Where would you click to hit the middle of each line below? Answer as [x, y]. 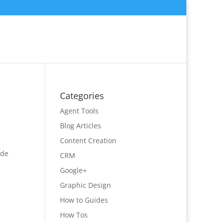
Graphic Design [85, 185]
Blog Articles [80, 126]
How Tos [74, 215]
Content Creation [88, 140]
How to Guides [84, 200]
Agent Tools [79, 111]
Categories [82, 96]
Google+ [73, 170]
